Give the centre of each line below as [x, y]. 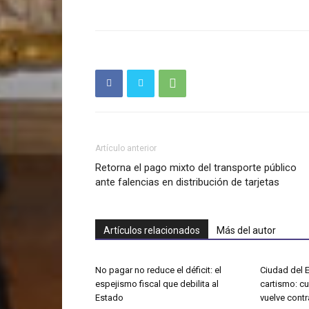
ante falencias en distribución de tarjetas [187, 182]
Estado [109, 297]
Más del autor [246, 230]
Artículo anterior [126, 148]
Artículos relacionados [152, 230]
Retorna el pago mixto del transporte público [196, 167]
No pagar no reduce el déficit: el [158, 270]
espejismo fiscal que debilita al [157, 283]
